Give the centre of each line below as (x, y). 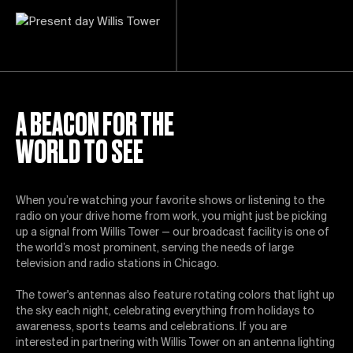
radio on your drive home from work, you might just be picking (171, 217)
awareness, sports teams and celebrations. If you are (151, 327)
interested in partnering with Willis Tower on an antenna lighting (175, 343)
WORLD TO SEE (80, 152)
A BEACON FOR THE (95, 124)
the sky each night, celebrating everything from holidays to (165, 312)
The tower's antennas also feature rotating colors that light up (175, 296)
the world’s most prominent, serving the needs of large (155, 249)
